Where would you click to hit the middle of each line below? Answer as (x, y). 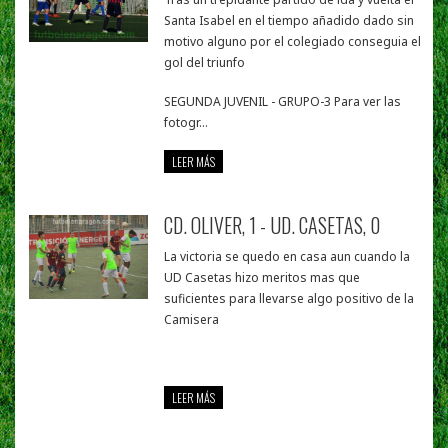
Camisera (192, 320)
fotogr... (186, 123)
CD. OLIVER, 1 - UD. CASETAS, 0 (272, 225)
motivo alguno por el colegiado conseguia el (293, 42)
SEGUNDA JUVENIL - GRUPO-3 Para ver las (283, 102)
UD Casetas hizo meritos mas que (262, 278)
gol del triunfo (205, 63)
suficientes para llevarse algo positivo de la (289, 299)
